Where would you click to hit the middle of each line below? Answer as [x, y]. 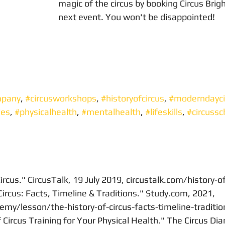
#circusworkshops [61, 98]
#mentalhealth [111, 112]
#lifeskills [164, 112]
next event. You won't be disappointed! [137, 17]
